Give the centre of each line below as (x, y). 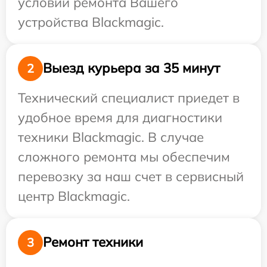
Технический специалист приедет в (129, 97)
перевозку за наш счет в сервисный (131, 176)
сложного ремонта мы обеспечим (124, 156)
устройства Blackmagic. (91, 22)
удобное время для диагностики (120, 117)
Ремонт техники (93, 242)
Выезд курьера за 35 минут (131, 68)
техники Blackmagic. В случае (111, 137)
